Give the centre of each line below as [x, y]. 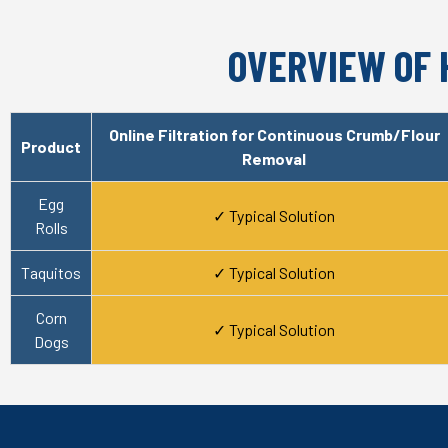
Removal [274, 159]
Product [51, 147]
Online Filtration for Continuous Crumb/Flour [274, 135]
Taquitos [51, 273]
